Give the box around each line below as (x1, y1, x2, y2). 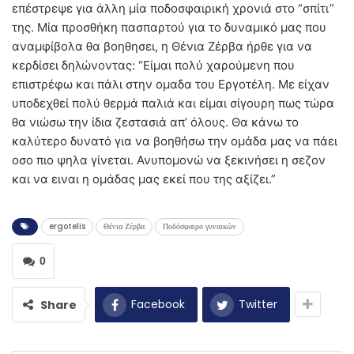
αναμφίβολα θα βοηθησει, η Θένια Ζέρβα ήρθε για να (12, 39, 312, 55)
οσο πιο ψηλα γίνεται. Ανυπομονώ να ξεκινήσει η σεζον (12, 153, 326, 168)
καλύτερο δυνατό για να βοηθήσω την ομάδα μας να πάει (12, 134, 337, 149)
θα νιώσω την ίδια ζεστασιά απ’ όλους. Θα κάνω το (12, 115, 299, 130)
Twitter (239, 296, 277, 313)
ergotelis (49, 220, 85, 233)
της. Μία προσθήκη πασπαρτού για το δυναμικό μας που (12, 20, 326, 36)
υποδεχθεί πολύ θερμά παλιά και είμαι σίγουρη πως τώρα (12, 96, 334, 111)
